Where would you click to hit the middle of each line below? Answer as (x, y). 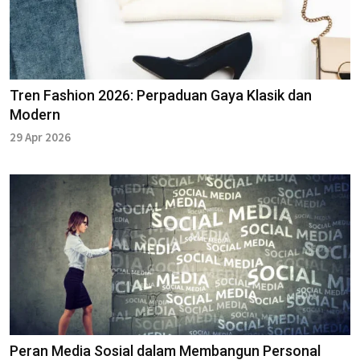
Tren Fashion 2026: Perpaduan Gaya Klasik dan (161, 96)
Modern (35, 115)
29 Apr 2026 (40, 137)
